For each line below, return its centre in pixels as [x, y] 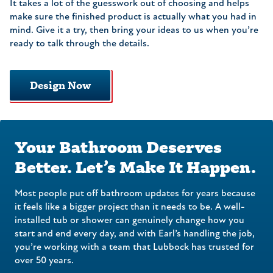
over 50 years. [44, 261]
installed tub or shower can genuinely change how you [129, 220]
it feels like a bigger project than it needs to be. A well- [130, 207]
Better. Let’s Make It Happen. [135, 167]
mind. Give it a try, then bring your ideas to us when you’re [134, 30]
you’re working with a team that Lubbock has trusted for [134, 247]
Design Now [60, 85]
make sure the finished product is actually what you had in [133, 17]
